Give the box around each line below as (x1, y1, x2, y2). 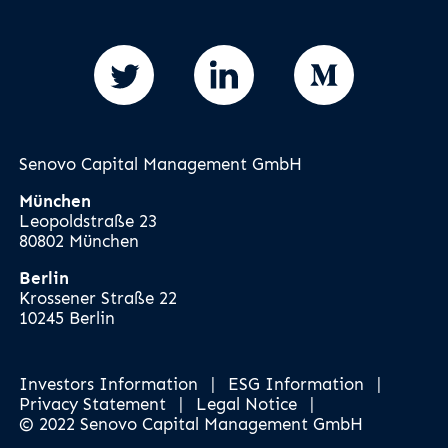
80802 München (19, 230, 140, 251)
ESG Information (227, 374, 364, 395)
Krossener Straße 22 (19, 287, 178, 308)
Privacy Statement (19, 394, 167, 415)
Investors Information (19, 374, 199, 395)
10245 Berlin (19, 307, 116, 328)
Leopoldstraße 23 (19, 210, 158, 231)
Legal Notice (195, 394, 297, 415)
